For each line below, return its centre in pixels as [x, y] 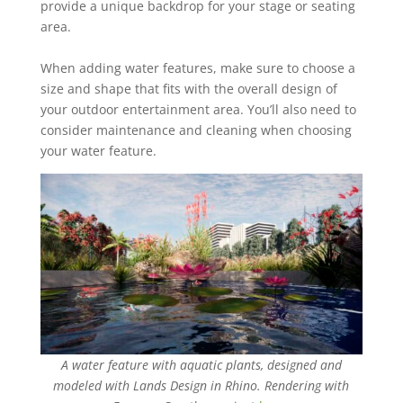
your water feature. [98, 150]
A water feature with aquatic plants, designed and [201, 365]
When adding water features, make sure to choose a [197, 67]
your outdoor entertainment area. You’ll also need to [198, 109]
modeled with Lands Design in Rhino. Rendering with [201, 386]
